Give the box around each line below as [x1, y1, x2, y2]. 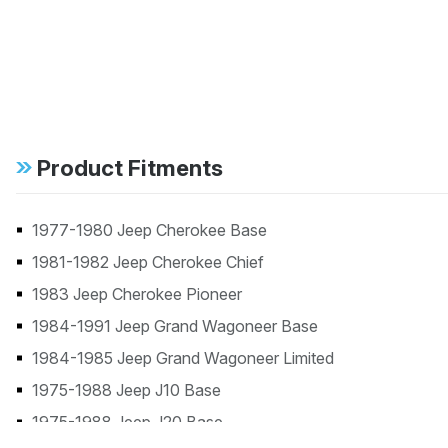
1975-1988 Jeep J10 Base [32, 379, 221, 400]
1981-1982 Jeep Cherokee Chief [32, 251, 264, 272]
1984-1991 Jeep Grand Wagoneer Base [32, 315, 318, 336]
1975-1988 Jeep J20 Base [32, 411, 223, 432]
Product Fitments [37, 153, 223, 181]
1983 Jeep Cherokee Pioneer [32, 283, 242, 304]
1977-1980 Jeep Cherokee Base [32, 219, 267, 240]
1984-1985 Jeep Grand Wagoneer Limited [32, 347, 334, 368]
